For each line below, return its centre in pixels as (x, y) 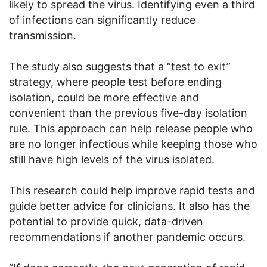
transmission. (43, 35)
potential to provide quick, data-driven (106, 221)
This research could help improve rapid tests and (132, 190)
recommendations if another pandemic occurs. (127, 237)
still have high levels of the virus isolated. (112, 159)
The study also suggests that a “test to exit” (120, 66)
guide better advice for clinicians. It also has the (129, 206)
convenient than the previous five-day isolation (128, 113)
